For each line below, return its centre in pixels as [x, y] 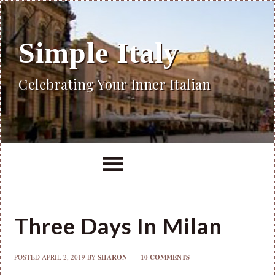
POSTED [28, 257]
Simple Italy [99, 53]
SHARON [113, 258]
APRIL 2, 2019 [64, 257]
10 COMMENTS [165, 258]
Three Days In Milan [118, 226]
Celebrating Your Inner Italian [114, 84]
